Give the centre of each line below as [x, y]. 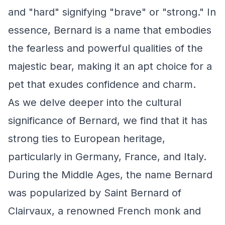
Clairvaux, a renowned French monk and [104, 211]
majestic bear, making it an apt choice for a [110, 66]
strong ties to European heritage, [87, 139]
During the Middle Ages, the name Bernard [110, 175]
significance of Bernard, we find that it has [108, 121]
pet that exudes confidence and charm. [102, 84]
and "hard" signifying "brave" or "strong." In [112, 12]
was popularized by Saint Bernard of [95, 193]
